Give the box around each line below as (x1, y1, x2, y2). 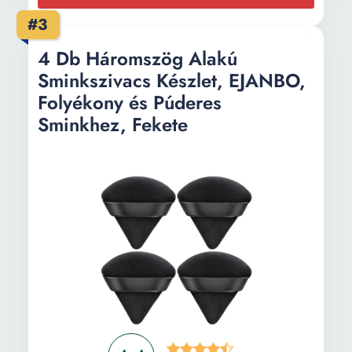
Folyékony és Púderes (38, 89, 222, 116)
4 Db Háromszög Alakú (38, 45, 237, 72)
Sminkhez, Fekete (38, 111, 188, 138)
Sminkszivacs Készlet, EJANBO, (38, 67, 306, 94)
